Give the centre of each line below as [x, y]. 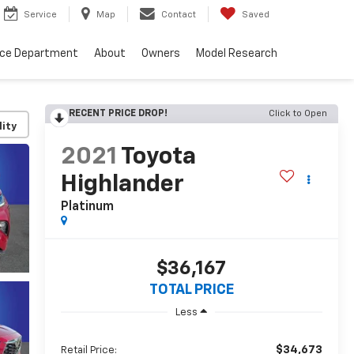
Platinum [87, 207]
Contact [179, 15]
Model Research [237, 54]
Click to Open [298, 114]
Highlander [122, 185]
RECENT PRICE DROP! [118, 114]
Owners [161, 54]
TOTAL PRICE [191, 290]
